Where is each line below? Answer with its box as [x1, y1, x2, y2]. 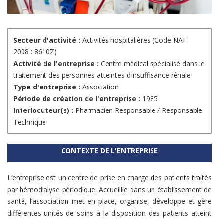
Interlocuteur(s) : [13, 105, 73, 115]
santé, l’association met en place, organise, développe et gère [7, 196, 212, 206]
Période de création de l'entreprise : [13, 93, 142, 103]
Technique [13, 117, 46, 127]
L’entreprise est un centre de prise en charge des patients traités [7, 173, 212, 182]
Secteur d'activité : [13, 35, 80, 44]
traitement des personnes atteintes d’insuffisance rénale [13, 70, 191, 80]
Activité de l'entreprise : [13, 58, 101, 68]
